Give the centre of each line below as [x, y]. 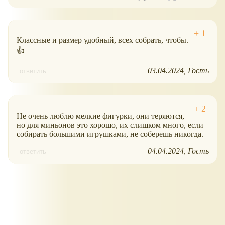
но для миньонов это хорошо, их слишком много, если [110, 125]
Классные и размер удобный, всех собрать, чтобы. [102, 40]
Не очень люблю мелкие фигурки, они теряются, [100, 116]
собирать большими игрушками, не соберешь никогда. [110, 134]
